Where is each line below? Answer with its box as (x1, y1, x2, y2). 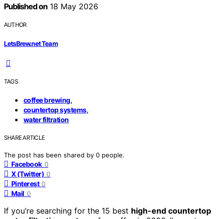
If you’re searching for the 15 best (4, 205, 131, 216)
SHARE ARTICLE (4, 133, 45, 141)
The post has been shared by (4, 151, 96, 159)
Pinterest (11, 179, 40, 188)
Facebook (11, 159, 42, 168)
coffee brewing (23, 95, 70, 104)
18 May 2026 (47, 1, 98, 12)
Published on (4, 1, 47, 12)
